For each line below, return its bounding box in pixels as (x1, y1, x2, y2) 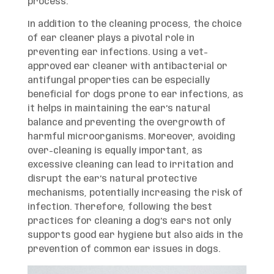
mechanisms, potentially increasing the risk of (27, 188, 243, 198)
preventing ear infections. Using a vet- (27, 48, 208, 57)
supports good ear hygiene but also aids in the (27, 231, 243, 240)
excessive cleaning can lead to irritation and (27, 160, 233, 169)
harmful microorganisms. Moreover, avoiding (27, 132, 235, 141)
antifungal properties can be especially (27, 76, 210, 85)
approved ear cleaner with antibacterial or (27, 62, 228, 71)
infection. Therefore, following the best (27, 202, 212, 212)
